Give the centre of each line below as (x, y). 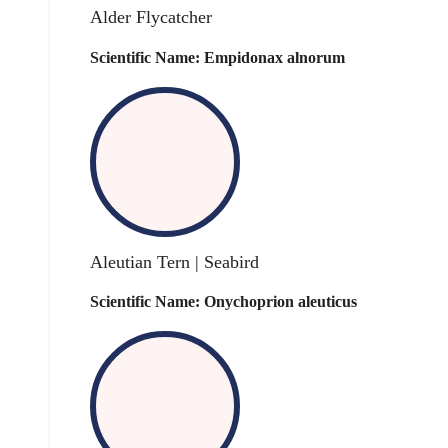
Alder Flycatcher (151, 17)
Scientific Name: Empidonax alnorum (217, 57)
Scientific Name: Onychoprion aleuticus (223, 302)
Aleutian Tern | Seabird (174, 262)
